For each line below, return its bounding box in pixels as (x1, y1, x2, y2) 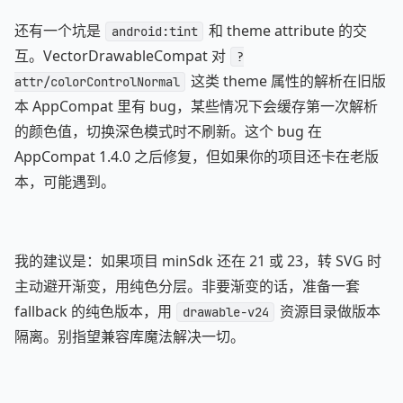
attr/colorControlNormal (14, 74, 180, 90)
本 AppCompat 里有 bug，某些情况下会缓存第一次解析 (14, 96, 378, 116)
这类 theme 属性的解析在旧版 (186, 71, 386, 91)
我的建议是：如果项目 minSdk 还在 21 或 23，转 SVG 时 (14, 251, 381, 271)
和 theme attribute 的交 (204, 21, 367, 40)
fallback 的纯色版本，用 (14, 301, 175, 321)
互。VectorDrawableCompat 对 (14, 46, 229, 66)
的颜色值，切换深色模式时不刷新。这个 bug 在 (14, 121, 322, 141)
